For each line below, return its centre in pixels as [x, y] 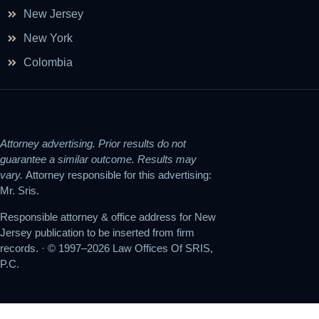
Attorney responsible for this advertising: [117, 175]
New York [48, 38]
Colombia [48, 63]
